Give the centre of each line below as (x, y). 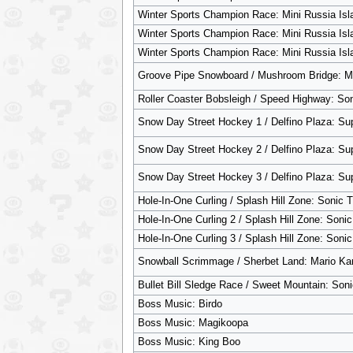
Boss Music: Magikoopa (193, 323)
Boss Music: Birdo (180, 304)
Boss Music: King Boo (189, 342)
